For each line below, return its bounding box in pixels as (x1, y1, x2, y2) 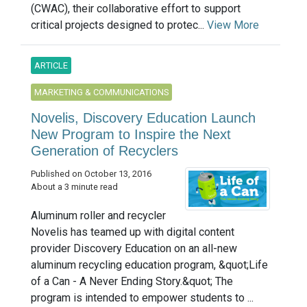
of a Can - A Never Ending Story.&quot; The (31, 274, 233, 288)
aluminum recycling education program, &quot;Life (31, 258, 268, 271)
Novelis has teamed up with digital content (31, 225, 234, 238)
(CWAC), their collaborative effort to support (31, 1, 241, 15)
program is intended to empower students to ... (31, 291, 254, 304)
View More (207, 18, 259, 32)
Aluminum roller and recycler (31, 208, 166, 222)
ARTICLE (34, 60, 68, 71)
